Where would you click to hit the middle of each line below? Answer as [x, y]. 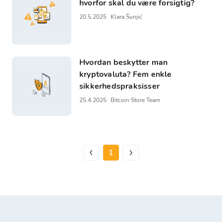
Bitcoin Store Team [135, 100]
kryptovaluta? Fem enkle [126, 74]
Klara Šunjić [126, 17]
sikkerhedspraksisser [119, 86]
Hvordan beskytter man [124, 62]
